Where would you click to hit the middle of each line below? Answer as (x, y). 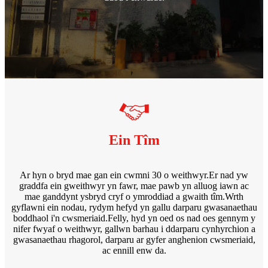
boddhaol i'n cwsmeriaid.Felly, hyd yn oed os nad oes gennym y (134, 218)
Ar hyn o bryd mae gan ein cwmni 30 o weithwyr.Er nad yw (134, 175)
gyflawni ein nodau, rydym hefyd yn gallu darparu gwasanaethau (134, 207)
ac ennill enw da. (134, 250)
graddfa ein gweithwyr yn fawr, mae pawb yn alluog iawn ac (134, 185)
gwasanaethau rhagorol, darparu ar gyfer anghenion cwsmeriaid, (134, 239)
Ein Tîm (134, 140)
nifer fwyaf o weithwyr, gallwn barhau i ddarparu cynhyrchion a (134, 229)
